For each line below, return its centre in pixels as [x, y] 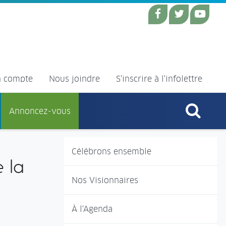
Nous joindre [74, 78]
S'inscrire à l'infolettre [159, 78]
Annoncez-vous [40, 111]
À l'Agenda [92, 209]
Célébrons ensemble [111, 151]
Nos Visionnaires [105, 180]
